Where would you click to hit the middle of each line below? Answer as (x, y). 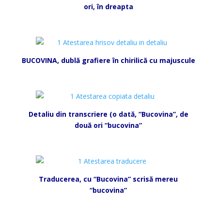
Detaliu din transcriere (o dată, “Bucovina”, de (108, 114)
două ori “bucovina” (108, 125)
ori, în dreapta (108, 7)
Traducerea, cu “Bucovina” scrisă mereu (108, 179)
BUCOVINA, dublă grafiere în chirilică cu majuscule (108, 60)
